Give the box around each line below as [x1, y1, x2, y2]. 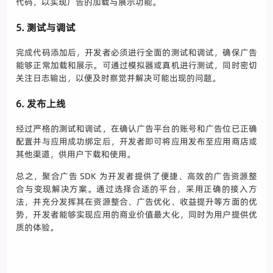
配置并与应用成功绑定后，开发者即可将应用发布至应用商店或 [16, 135, 257, 148]
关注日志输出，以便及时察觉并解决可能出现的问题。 [16, 72, 221, 85]
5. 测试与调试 [16, 21, 76, 35]
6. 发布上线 [16, 97, 66, 111]
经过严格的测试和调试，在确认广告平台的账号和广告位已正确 [16, 122, 257, 135]
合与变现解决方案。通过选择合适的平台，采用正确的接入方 [16, 183, 257, 196]
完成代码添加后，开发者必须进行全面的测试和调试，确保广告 [16, 46, 257, 59]
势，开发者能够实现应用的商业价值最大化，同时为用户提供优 [16, 208, 257, 221]
